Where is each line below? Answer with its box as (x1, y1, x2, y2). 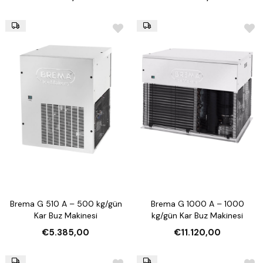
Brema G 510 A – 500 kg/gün (9, 198, 122, 210)
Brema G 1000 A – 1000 (150, 198, 244, 210)
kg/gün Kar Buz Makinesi (151, 210, 243, 221)
